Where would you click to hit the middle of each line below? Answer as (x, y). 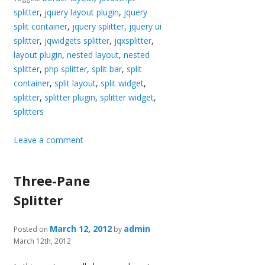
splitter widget (127, 97)
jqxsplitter (133, 40)
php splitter (66, 69)
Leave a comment (49, 140)
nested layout (93, 54)
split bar (107, 69)
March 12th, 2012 (43, 241)
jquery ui (146, 26)
